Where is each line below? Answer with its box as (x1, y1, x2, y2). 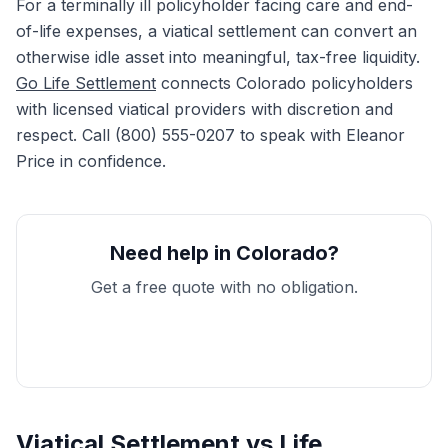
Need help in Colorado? (109, 241, 339, 265)
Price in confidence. (16, 151, 166, 171)
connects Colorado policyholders (156, 73, 413, 93)
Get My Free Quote (148, 329, 300, 349)
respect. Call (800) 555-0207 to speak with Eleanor (16, 125, 405, 145)
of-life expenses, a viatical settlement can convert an (16, 21, 417, 41)
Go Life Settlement (16, 73, 156, 93)
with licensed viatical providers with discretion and (16, 99, 393, 119)
